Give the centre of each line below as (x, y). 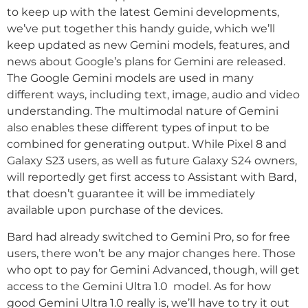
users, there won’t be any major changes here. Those (151, 253)
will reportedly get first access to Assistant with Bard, (152, 177)
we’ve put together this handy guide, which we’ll (141, 29)
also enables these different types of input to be (138, 128)
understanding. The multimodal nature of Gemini (143, 111)
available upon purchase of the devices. (115, 210)
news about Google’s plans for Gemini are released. (146, 62)
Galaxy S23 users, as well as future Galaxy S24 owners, (152, 161)
